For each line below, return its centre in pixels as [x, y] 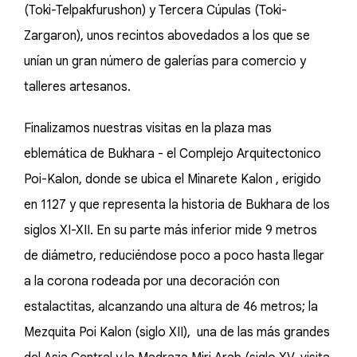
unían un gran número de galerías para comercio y [165, 61]
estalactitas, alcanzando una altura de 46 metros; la [171, 307]
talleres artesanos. [77, 87]
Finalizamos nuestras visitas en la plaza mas [148, 128]
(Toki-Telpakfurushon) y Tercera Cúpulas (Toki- [155, 10]
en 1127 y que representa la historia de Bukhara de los [177, 205]
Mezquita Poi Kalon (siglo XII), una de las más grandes [177, 332]
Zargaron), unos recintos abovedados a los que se [167, 36]
